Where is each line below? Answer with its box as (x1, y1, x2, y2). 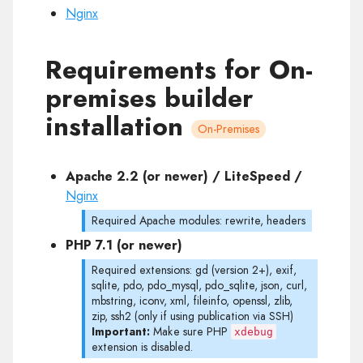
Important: (92, 323, 150, 340)
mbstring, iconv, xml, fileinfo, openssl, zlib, (92, 293, 293, 309)
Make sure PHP (150, 323, 231, 340)
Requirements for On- (45, 51, 313, 88)
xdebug (234, 326, 273, 338)
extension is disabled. (92, 339, 193, 355)
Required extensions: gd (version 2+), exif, (92, 262, 297, 278)
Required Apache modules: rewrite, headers (92, 212, 305, 228)
